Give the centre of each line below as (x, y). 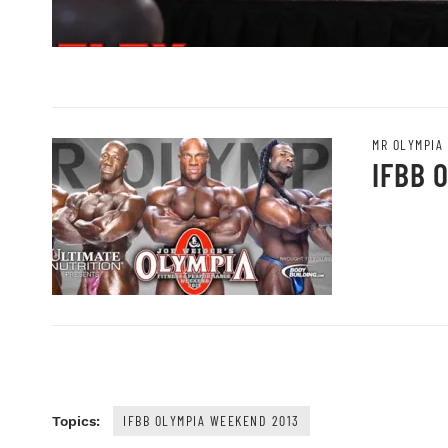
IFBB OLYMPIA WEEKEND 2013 (211, 420)
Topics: (76, 420)
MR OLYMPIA (407, 144)
